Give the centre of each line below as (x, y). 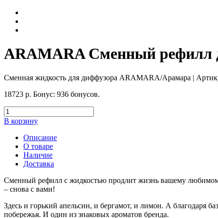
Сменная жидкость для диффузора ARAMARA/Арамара (98, 77)
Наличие (38, 155)
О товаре (38, 146)
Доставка (39, 163)
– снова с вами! (29, 189)
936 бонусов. (77, 94)
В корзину (21, 121)
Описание (40, 137)
